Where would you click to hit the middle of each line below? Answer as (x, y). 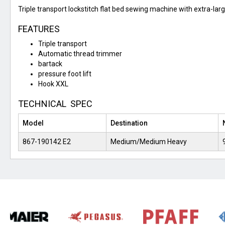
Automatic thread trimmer (80, 54)
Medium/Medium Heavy (149, 142)
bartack (50, 64)
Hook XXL (53, 84)
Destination (129, 123)
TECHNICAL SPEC (55, 104)
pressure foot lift (65, 74)
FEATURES (39, 29)
